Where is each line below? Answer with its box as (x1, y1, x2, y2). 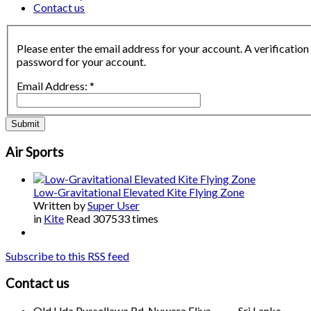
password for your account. (17, 55, 146, 69)
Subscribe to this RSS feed (6, 249, 129, 263)
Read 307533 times (66, 212, 158, 226)
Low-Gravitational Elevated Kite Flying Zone (33, 185, 244, 199)
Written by (33, 199, 87, 212)
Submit (11, 119, 40, 130)
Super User (87, 199, 140, 212)
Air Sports (6, 144, 64, 160)
